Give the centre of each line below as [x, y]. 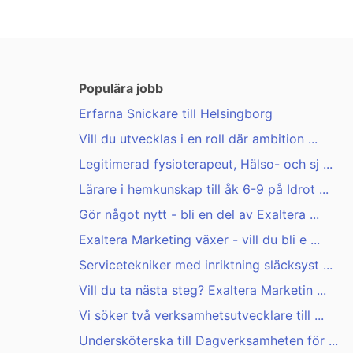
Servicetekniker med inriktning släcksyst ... [206, 265]
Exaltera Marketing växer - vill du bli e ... [199, 240]
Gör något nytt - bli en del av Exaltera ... [199, 215]
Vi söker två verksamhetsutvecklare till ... [201, 316]
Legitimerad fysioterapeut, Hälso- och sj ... [206, 164]
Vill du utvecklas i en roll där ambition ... [198, 139]
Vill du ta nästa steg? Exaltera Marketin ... [203, 290]
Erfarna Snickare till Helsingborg [176, 114]
